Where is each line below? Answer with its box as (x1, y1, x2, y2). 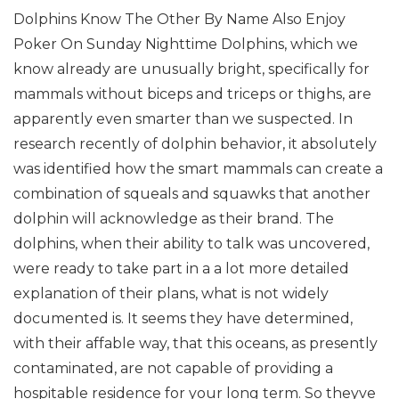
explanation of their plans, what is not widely (13, 285, 329, 302)
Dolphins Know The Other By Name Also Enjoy (13, 11, 346, 28)
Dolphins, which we (217, 36, 358, 53)
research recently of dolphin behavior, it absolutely (13, 135, 377, 152)
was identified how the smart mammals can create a (13, 160, 383, 177)
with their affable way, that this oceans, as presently (13, 335, 378, 352)
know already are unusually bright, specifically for (13, 61, 370, 77)
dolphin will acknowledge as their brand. (13, 210, 302, 227)
